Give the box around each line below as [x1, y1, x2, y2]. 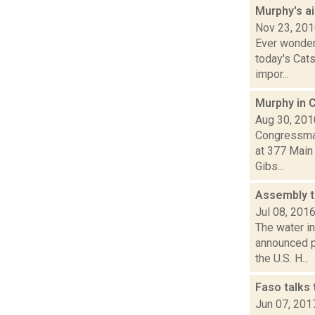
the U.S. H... [255, 251, 309, 265]
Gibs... [255, 159, 284, 173]
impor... [255, 67, 289, 81]
